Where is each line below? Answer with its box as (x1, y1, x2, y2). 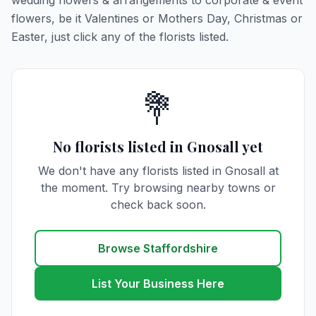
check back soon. (110, 197, 206, 212)
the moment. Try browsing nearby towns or (40, 181, 276, 195)
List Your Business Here (92, 276, 224, 291)
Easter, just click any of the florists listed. (11, 30, 229, 44)
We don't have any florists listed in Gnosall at (37, 164, 279, 178)
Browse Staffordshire (98, 241, 218, 255)
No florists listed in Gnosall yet (53, 137, 263, 156)
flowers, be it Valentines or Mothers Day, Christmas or (11, 11, 303, 25)
